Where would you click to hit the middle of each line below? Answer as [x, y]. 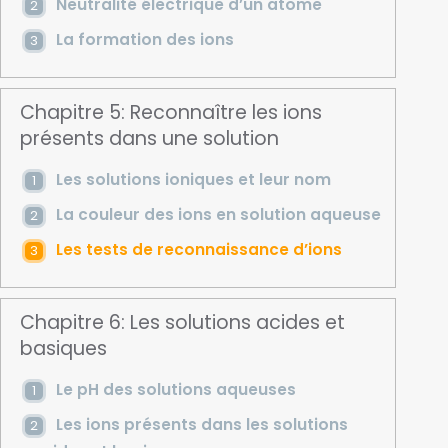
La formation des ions [144, 40]
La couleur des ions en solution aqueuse [218, 215]
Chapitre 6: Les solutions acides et [183, 323]
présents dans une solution [150, 139]
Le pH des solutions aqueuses [175, 390]
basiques [64, 349]
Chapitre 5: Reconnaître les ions [171, 113]
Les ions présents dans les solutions [201, 425]
